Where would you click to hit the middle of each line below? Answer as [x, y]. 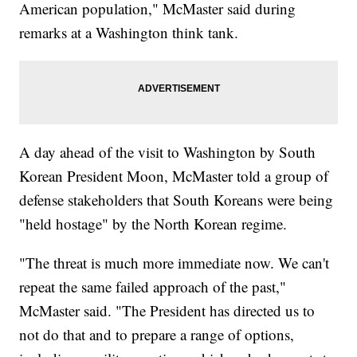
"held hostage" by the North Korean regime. [153, 224]
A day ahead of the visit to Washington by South [168, 152]
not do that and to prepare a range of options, [157, 335]
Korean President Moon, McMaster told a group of [174, 176]
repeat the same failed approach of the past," [153, 287]
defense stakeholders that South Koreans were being [177, 200]
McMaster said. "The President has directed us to [167, 311]
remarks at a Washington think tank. [129, 33]
